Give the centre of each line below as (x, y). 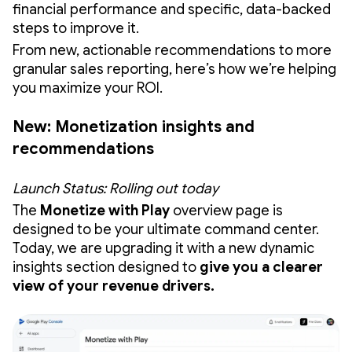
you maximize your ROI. (88, 88)
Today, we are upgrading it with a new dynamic (163, 248)
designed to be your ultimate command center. (166, 229)
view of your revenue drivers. (114, 286)
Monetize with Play (103, 210)
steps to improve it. (76, 28)
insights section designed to (106, 267)
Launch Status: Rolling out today (115, 188)
